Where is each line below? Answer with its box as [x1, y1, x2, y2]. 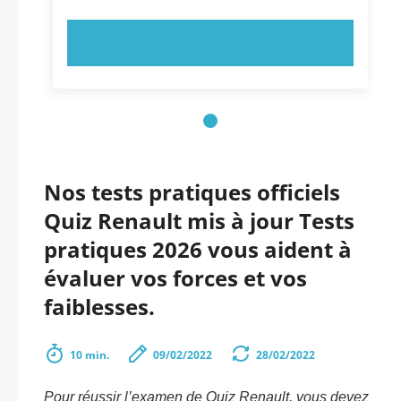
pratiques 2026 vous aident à [44, 235, 352, 264]
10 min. [70, 347, 109, 363]
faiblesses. [44, 292, 155, 321]
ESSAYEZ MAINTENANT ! [126, 33, 294, 53]
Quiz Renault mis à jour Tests [44, 206, 354, 235]
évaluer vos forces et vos [44, 263, 307, 293]
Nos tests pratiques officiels [44, 177, 340, 207]
